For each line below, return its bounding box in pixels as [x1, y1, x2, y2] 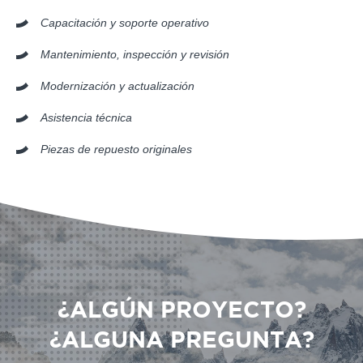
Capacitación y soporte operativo [41, 15, 209, 29]
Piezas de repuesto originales [41, 142, 192, 156]
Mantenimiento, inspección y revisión [41, 47, 229, 61]
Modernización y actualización [41, 79, 194, 92]
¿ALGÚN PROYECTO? [57, 301, 306, 321]
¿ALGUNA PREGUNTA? [49, 331, 314, 351]
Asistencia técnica [41, 110, 132, 124]
